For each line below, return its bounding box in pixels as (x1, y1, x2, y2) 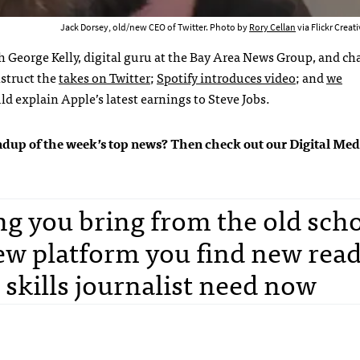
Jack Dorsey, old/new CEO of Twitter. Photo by (60, 20, 249, 34)
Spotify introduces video (157, 66, 296, 88)
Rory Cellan (249, 20, 296, 34)
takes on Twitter (59, 66, 150, 88)
